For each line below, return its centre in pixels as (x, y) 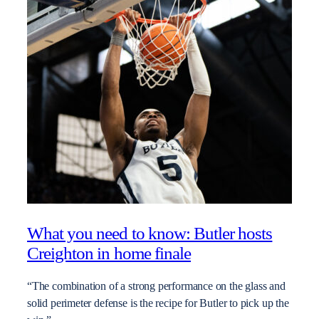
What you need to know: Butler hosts (150, 233)
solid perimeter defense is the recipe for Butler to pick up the (158, 304)
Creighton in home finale (109, 253)
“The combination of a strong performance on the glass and (156, 287)
